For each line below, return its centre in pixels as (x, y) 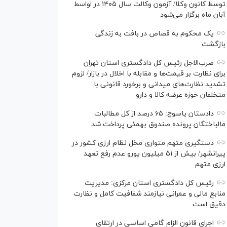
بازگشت (214, 45)
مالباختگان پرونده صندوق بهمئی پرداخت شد (157, 125)
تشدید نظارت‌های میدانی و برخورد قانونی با (160, 85)
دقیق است (209, 205)
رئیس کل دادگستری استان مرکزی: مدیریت (149, 183)
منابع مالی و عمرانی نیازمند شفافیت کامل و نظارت (149, 194)
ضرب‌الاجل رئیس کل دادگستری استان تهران (149, 63)
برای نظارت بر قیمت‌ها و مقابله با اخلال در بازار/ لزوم (149, 74)
